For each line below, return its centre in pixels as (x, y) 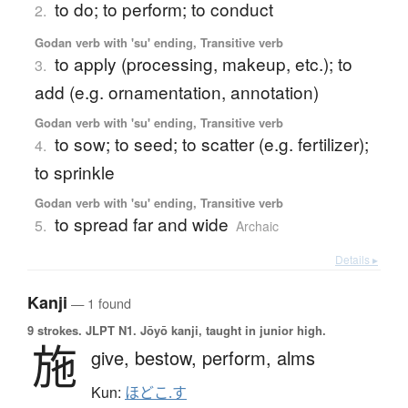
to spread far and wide (141, 224)
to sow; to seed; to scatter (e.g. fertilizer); (211, 144)
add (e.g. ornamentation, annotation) (176, 92)
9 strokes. (55, 331)
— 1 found (99, 303)
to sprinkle (74, 172)
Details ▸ (357, 260)
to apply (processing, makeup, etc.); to (203, 64)
